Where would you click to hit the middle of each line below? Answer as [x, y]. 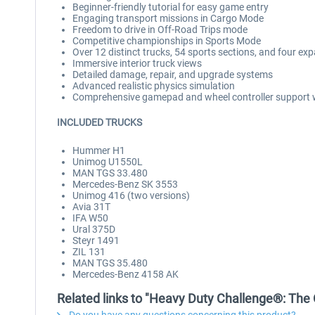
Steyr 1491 [96, 240]
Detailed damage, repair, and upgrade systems [173, 75]
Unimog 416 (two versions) [131, 195]
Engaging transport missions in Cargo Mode [168, 18]
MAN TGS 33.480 [110, 173]
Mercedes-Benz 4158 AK [126, 274]
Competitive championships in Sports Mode [167, 41]
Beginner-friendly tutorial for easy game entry [171, 7]
